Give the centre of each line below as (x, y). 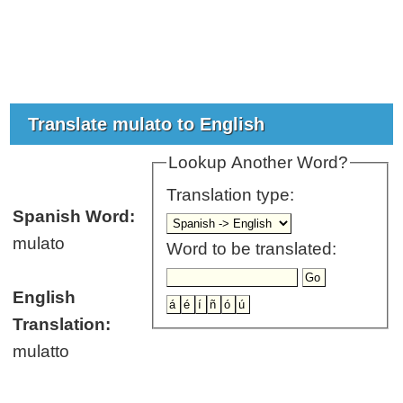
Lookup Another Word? (259, 162)
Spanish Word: (74, 216)
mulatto (41, 351)
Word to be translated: (252, 249)
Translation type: (233, 195)
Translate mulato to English (149, 124)
